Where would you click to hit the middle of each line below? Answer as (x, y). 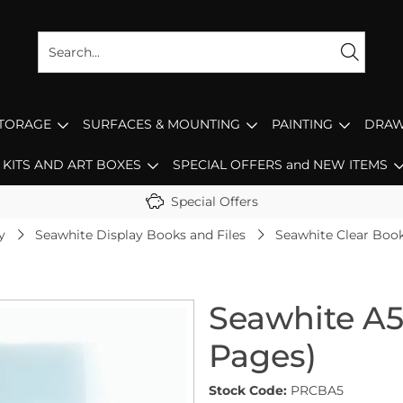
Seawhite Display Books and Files (140, 235)
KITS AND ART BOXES (72, 165)
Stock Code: (248, 390)
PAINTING (302, 124)
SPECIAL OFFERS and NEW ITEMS (280, 165)
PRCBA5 (317, 390)
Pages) (263, 356)
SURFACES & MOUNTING (161, 124)
